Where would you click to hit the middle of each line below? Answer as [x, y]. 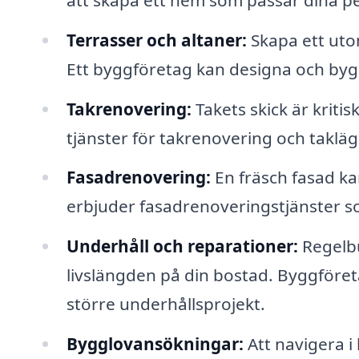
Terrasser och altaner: [156, 40]
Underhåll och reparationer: [182, 246]
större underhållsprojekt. [165, 304]
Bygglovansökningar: [155, 344]
